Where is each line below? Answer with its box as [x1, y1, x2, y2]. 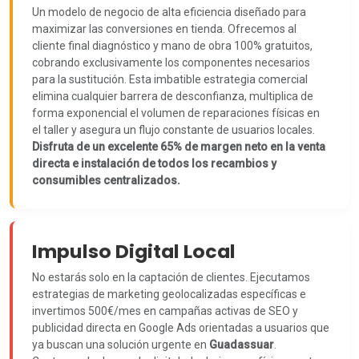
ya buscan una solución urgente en [32, 338, 209, 351]
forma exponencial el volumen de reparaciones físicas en [32, 107, 320, 119]
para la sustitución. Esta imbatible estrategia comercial [32, 73, 308, 86]
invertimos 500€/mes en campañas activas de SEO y [32, 305, 298, 317]
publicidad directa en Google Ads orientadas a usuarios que [32, 321, 329, 334]
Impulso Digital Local [32, 238, 236, 264]
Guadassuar [209, 338, 274, 351]
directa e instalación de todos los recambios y [32, 157, 276, 170]
